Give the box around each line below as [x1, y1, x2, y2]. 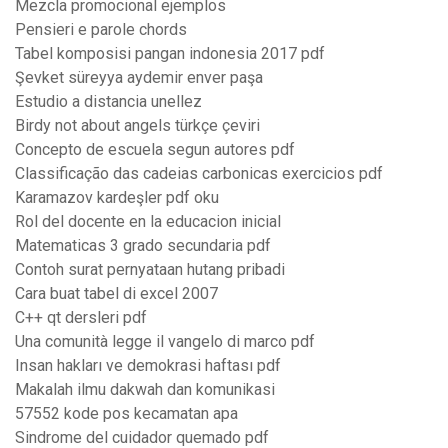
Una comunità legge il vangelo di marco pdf [15, 332, 315, 352]
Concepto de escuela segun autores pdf [15, 140, 295, 160]
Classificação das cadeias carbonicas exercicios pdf [15, 164, 383, 184]
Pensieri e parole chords [15, 20, 187, 40]
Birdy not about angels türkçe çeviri [15, 116, 260, 136]
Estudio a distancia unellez [15, 92, 202, 112]
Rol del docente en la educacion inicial [15, 212, 281, 232]
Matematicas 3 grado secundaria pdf [15, 236, 271, 256]
